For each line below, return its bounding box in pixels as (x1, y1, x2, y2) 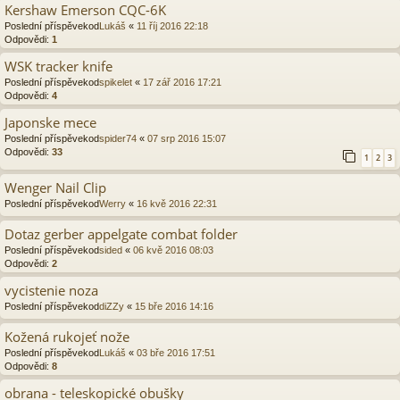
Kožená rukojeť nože (4, 327, 129, 346)
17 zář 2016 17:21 (143, 76, 221, 87)
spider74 (99, 132, 137, 144)
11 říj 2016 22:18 (137, 20, 208, 31)
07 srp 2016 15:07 (147, 132, 226, 144)
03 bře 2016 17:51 (137, 346, 215, 358)
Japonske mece (4, 112, 96, 131)
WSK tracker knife (4, 56, 112, 75)
